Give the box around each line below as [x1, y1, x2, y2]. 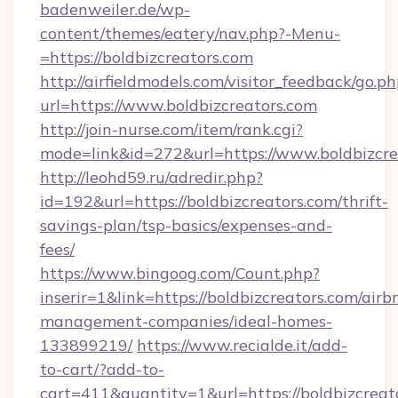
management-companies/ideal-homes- [40, 311, 332, 331]
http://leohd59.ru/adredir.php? [40, 167, 263, 187]
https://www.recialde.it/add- [137, 335, 347, 355]
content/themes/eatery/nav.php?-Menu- [40, 23, 340, 44]
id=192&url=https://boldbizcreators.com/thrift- [40, 191, 388, 211]
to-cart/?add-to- [40, 359, 164, 379]
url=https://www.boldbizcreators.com [40, 95, 317, 115]
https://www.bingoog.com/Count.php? [40, 263, 320, 283]
